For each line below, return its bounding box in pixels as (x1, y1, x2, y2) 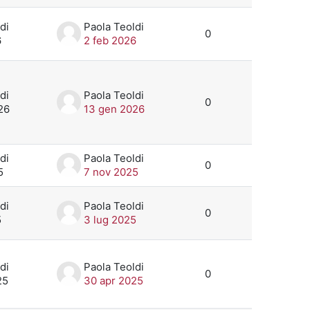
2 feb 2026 (84, 33, 136, 47)
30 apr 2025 (84, 273, 143, 287)
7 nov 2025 (84, 165, 138, 179)
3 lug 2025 (84, 212, 136, 226)
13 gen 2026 (84, 102, 145, 116)
